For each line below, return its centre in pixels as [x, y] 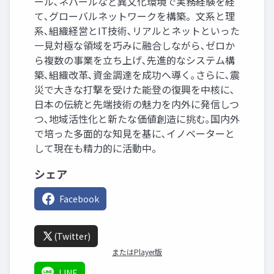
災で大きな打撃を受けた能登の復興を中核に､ [135, 90]
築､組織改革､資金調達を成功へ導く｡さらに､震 [137, 75]
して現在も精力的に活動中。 [98, 148]
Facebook [79, 199]
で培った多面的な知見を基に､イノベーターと [135, 134]
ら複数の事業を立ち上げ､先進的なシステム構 [135, 60]
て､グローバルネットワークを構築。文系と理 [135, 16]
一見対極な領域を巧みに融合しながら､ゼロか [135, 46]
